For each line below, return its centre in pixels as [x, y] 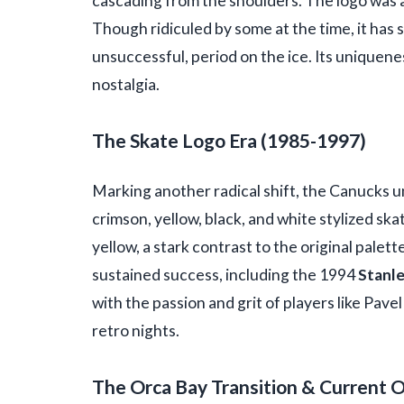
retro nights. [136, 331]
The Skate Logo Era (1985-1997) [229, 141]
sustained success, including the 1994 [225, 275]
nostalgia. [126, 85]
